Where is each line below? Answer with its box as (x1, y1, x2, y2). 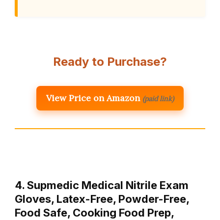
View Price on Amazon (46, 92, 140, 104)
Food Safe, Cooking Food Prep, (15, 206, 174, 219)
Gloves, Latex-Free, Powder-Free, (15, 192, 189, 205)
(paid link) (142, 94, 174, 103)
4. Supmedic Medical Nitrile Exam (15, 178, 189, 192)
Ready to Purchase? (53, 54, 167, 69)
